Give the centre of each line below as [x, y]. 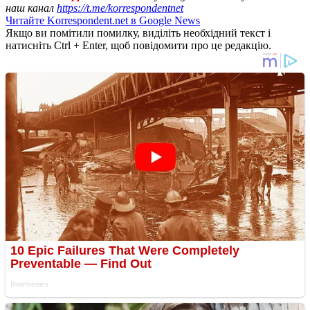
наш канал [31, 8]
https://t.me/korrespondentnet [120, 8]
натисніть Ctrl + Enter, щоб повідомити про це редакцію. [138, 45]
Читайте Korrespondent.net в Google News [103, 20]
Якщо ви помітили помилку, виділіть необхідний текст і [138, 33]
